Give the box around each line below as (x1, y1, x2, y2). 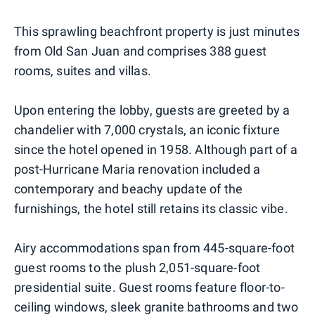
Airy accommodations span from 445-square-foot (14, 240, 295, 256)
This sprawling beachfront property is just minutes (14, 24, 300, 39)
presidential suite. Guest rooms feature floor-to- (14, 280, 285, 295)
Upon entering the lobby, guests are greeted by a (14, 103, 290, 118)
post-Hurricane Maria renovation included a (14, 162, 261, 177)
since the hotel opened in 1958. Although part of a (14, 142, 298, 157)
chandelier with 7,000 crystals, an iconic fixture (14, 122, 280, 138)
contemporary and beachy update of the (14, 181, 243, 197)
